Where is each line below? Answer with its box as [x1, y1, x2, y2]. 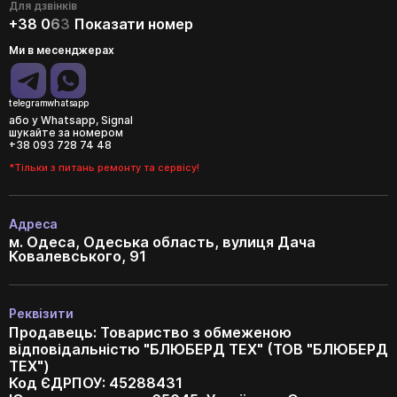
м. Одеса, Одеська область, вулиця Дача [9, 232, 315, 251]
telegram [9, 97, 48, 108]
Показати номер [74, 14, 193, 33]
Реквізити [9, 305, 74, 321]
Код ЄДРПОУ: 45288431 [9, 373, 183, 392]
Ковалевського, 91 [9, 246, 146, 265]
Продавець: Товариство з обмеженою [9, 323, 292, 341]
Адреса [9, 215, 58, 231]
